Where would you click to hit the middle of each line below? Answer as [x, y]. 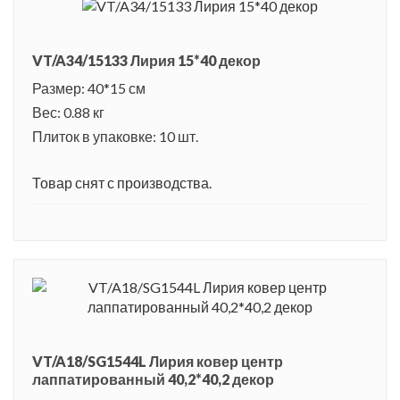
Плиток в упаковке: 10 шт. [115, 137]
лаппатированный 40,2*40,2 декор [153, 379]
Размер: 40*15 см [89, 88]
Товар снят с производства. [122, 183]
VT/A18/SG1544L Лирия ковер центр [158, 362]
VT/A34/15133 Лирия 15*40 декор [146, 61]
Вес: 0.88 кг [68, 112]
